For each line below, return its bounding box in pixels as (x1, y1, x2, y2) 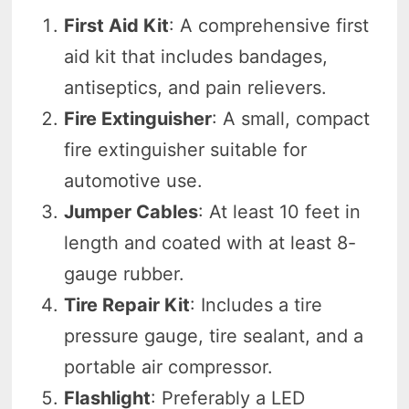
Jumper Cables (64, 200, 199, 223)
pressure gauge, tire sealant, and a (64, 324, 364, 347)
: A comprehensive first (169, 14, 370, 37)
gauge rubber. (64, 262, 185, 285)
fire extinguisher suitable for (64, 138, 308, 161)
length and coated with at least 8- (64, 231, 357, 254)
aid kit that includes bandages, (64, 45, 329, 68)
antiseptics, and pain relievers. (64, 76, 328, 99)
